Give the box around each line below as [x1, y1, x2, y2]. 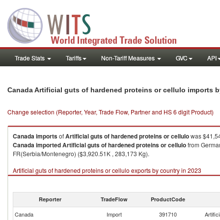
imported [36, 140, 61, 149]
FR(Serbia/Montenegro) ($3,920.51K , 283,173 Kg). [13, 149, 149, 158]
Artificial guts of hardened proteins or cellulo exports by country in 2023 [13, 166, 201, 174]
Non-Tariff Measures [101, 54, 156, 62]
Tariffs [66, 54, 82, 62]
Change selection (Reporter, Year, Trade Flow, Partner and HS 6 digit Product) [7, 108, 214, 116]
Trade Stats [15, 54, 46, 62]
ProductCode [151, 195, 185, 203]
